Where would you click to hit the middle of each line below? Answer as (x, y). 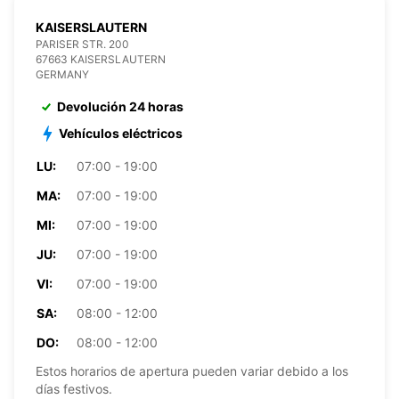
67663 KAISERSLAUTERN (101, 59)
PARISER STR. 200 (82, 44)
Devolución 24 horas (120, 106)
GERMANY (62, 74)
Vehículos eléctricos (121, 133)
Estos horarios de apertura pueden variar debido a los (192, 370)
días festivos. (74, 388)
